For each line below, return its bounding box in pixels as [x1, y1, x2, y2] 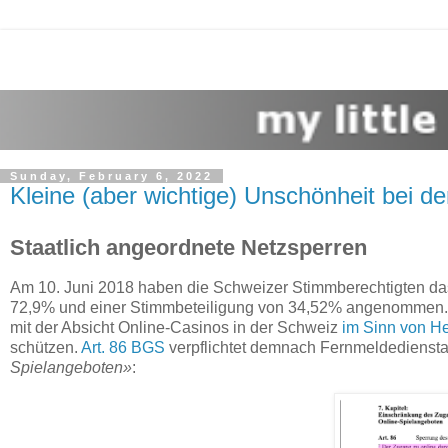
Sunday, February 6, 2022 [10, 170, 213, 182]
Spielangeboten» [10, 358, 132, 376]
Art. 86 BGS [81, 338, 165, 356]
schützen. [10, 338, 81, 356]
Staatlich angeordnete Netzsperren [10, 234, 367, 260]
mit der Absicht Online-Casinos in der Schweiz [10, 318, 342, 336]
